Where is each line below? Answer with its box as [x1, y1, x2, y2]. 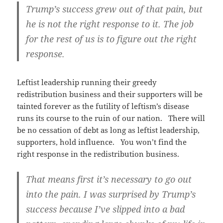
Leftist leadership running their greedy [17, 77, 157, 88]
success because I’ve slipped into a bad [26, 203, 185, 216]
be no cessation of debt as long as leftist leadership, [17, 125, 200, 135]
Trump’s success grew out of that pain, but [26, 3, 203, 15]
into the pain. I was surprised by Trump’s [26, 188, 196, 201]
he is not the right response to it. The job [26, 18, 194, 30]
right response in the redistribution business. [17, 149, 180, 159]
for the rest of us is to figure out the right [26, 33, 197, 45]
